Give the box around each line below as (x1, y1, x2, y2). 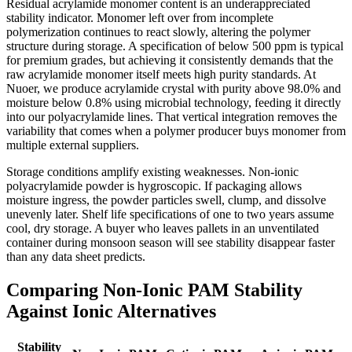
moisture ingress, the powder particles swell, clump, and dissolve (6, 192, 326, 207)
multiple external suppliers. (6, 137, 139, 152)
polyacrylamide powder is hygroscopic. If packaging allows (6, 178, 302, 192)
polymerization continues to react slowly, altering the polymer (6, 24, 310, 38)
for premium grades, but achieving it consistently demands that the (6, 53, 333, 67)
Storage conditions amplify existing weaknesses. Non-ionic (6, 164, 299, 178)
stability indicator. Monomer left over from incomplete (6, 10, 273, 24)
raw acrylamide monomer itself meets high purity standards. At (6, 67, 316, 81)
